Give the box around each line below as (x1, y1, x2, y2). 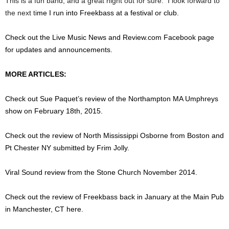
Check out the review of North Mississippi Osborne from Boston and (5, 131, 224, 140)
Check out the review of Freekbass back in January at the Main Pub (5, 193, 224, 201)
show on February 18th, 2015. (5, 107, 103, 116)
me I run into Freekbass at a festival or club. (37, 9, 179, 17)
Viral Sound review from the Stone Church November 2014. (5, 168, 197, 177)
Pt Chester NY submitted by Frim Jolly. (5, 144, 129, 152)
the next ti (5, 9, 37, 17)
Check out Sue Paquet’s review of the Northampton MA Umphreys (5, 95, 218, 103)
